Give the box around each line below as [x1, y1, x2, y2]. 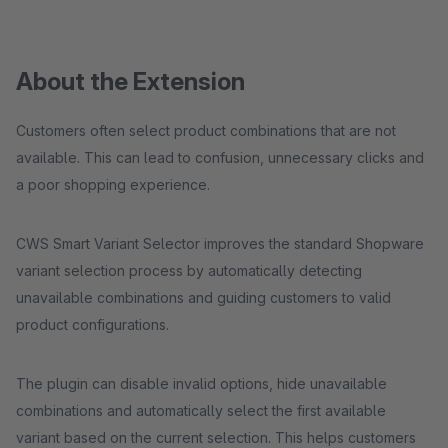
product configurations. [16, 316, 169, 333]
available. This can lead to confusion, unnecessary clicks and [16, 149, 424, 166]
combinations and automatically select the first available [16, 402, 386, 419]
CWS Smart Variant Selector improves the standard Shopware [16, 235, 424, 252]
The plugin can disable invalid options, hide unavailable [16, 375, 387, 392]
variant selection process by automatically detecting [16, 262, 362, 279]
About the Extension [16, 67, 245, 96]
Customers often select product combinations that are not [16, 122, 396, 139]
